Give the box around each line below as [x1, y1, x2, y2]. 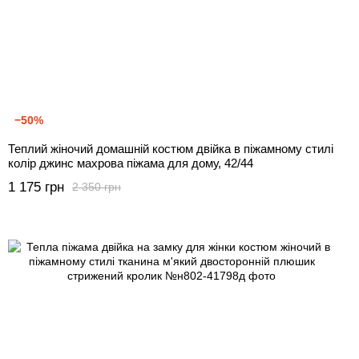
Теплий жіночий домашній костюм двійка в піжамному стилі [8, 141, 333, 155]
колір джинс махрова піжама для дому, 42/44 [8, 155, 253, 170]
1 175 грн [8, 179, 64, 195]
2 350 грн [72, 180, 121, 194]
